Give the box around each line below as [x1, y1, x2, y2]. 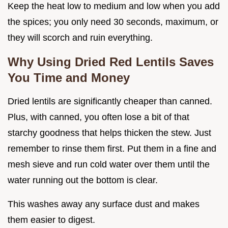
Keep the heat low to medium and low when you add [8, 1, 220, 12]
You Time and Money [8, 71, 130, 85]
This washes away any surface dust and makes [8, 199, 199, 210]
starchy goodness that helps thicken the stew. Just [8, 128, 211, 138]
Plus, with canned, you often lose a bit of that [8, 112, 189, 123]
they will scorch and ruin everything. [8, 33, 153, 43]
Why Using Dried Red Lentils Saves [8, 55, 214, 69]
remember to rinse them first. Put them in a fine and [8, 144, 216, 154]
